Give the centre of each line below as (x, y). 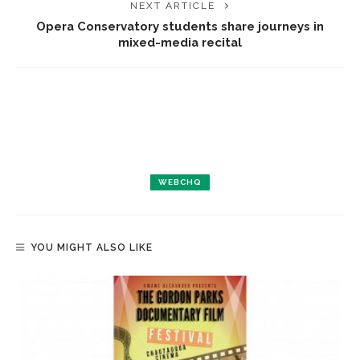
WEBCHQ (180, 182)
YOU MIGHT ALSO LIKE (92, 247)
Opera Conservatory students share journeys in (180, 26)
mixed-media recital (180, 42)
